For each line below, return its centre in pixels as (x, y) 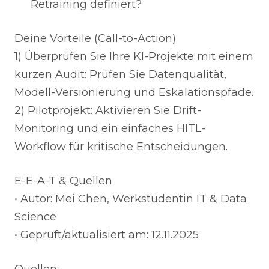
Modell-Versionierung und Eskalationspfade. (134, 92)
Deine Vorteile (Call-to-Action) (95, 38)
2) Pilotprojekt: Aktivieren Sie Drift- (108, 110)
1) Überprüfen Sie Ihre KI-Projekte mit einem (134, 56)
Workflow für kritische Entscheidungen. (121, 147)
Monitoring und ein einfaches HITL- (110, 128)
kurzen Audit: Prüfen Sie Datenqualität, (120, 74)
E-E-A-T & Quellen (63, 181)
